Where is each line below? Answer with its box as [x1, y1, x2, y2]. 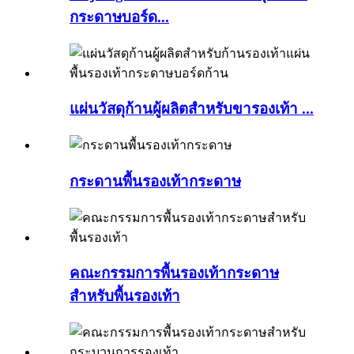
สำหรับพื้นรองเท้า [70, 288, 180, 305]
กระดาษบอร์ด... [70, 9, 169, 25]
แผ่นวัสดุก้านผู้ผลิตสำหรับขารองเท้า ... [70, 100, 314, 118]
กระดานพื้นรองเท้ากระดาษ [70, 172, 241, 190]
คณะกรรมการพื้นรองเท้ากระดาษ [70, 265, 279, 282]
